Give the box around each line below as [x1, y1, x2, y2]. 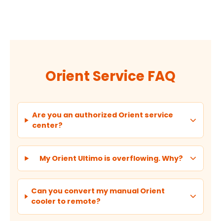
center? [32, 120, 63, 130]
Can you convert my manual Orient [31, 186, 165, 196]
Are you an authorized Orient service [32, 110, 173, 120]
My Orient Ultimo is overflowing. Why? [39, 153, 183, 163]
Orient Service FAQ [45, 66, 176, 86]
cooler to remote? [31, 196, 101, 207]
